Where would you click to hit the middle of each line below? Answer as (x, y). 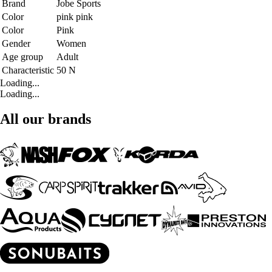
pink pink (75, 16)
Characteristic (28, 70)
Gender (16, 43)
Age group (22, 56)
